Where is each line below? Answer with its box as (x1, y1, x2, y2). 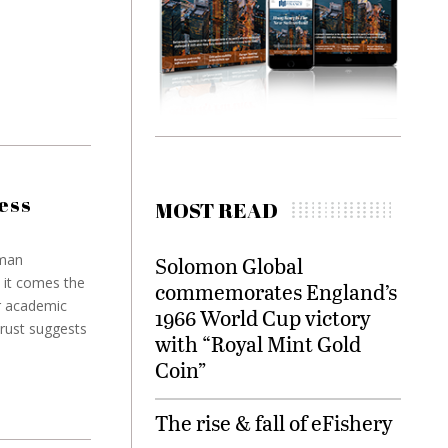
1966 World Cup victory (155, 303, 371, 333)
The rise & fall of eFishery (155, 408, 393, 438)
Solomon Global (155, 251, 303, 281)
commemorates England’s (155, 277, 397, 307)
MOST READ (155, 196, 278, 225)
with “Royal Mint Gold (155, 329, 361, 359)
